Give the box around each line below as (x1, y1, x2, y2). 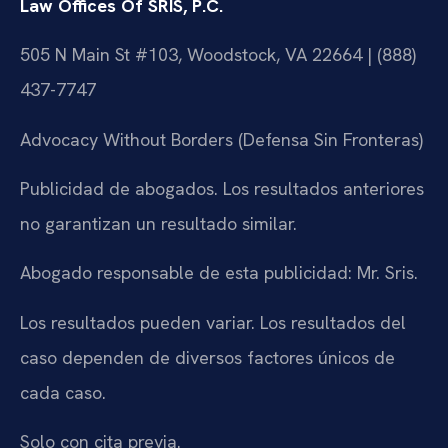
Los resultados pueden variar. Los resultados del (20, 310, 406, 334)
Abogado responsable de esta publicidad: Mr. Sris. (20, 261, 418, 285)
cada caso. (20, 380, 106, 404)
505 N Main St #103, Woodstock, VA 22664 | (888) (20, 43, 416, 67)
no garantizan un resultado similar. (20, 211, 297, 235)
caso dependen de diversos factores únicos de (20, 345, 395, 369)
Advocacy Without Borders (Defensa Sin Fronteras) (20, 127, 423, 151)
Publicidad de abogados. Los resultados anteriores (20, 176, 424, 200)
